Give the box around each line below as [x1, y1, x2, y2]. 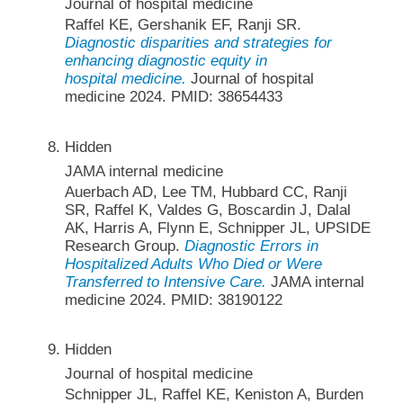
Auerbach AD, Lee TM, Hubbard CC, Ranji [64, 183, 347, 201]
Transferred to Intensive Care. [64, 273, 266, 291]
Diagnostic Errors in [184, 237, 318, 255]
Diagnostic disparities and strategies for [64, 34, 332, 52]
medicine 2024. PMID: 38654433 [64, 88, 282, 106]
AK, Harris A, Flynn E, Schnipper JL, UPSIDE [64, 219, 371, 237]
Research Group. [64, 237, 184, 255]
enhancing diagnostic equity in [64, 52, 267, 70]
